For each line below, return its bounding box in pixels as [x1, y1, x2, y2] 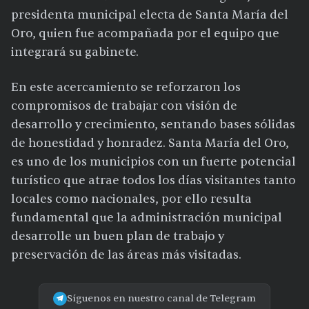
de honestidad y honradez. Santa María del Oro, [11, 135, 289, 150]
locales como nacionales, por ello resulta [11, 191, 252, 206]
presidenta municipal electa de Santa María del [11, 7, 288, 22]
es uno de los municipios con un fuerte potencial [11, 154, 296, 169]
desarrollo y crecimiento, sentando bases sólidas [11, 117, 295, 132]
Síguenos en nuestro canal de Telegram [67, 292, 256, 304]
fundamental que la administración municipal [11, 210, 282, 225]
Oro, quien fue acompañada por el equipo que [11, 26, 279, 41]
